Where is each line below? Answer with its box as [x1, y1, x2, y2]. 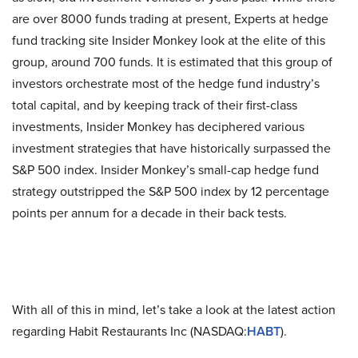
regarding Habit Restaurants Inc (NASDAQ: [12, 321, 247, 340]
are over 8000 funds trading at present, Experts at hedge [12, 9, 328, 28]
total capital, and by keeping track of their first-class [12, 95, 297, 114]
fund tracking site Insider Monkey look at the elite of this [12, 30, 325, 50]
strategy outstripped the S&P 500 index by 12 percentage [12, 181, 329, 201]
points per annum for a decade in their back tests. [12, 203, 287, 222]
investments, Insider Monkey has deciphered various [12, 117, 304, 136]
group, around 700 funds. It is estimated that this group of [12, 52, 332, 71]
